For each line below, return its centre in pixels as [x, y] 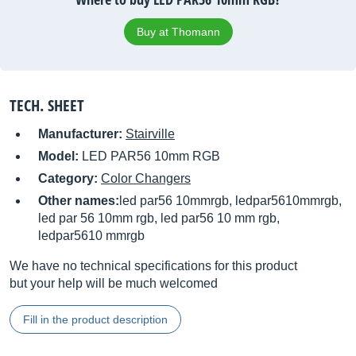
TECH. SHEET [47, 105]
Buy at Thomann [178, 32]
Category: [70, 178]
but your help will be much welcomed [114, 283]
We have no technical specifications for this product [153, 266]
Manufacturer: [82, 134]
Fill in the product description [95, 319]
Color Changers [146, 178]
